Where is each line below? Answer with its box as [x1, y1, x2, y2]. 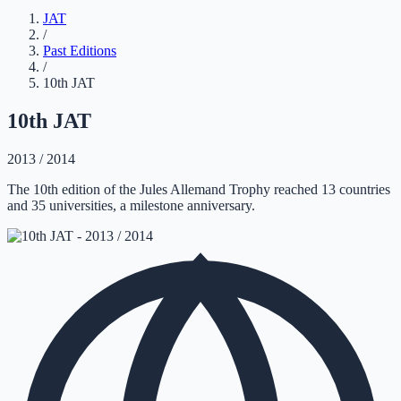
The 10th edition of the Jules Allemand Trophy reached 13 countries [7, 181, 390, 197]
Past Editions [43, 43, 116, 58]
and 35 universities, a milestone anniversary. [7, 197, 255, 213]
